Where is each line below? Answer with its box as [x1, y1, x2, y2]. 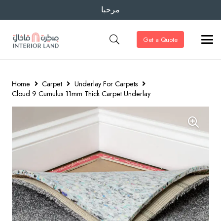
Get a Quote [143, 35, 178, 44]
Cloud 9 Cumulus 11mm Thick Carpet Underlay [12, 89, 150, 99]
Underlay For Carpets [74, 79, 138, 89]
